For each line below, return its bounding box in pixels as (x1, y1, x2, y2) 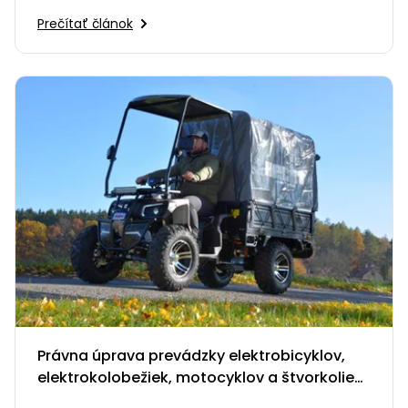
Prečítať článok (37, 15, 133, 34)
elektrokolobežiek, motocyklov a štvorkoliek (37, 367, 362, 389)
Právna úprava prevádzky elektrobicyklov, (37, 345, 345, 367)
